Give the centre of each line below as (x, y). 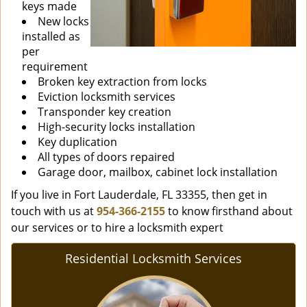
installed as (51, 36)
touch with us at (54, 211)
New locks (63, 21)
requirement (55, 66)
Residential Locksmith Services (153, 258)
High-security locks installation (116, 127)
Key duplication (77, 142)
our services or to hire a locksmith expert (117, 228)
